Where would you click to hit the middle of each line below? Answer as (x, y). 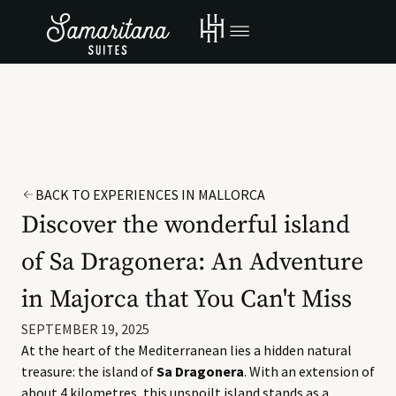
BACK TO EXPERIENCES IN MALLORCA (150, 194)
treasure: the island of (89, 371)
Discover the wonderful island (186, 225)
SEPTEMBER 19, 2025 (85, 329)
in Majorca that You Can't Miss (187, 299)
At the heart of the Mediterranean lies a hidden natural (187, 350)
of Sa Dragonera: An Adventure (192, 262)
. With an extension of (309, 371)
